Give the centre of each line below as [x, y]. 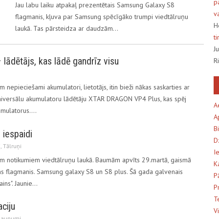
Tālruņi [12, 146]
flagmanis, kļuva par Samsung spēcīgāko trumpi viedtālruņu [101, 17]
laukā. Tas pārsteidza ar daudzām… [66, 29]
